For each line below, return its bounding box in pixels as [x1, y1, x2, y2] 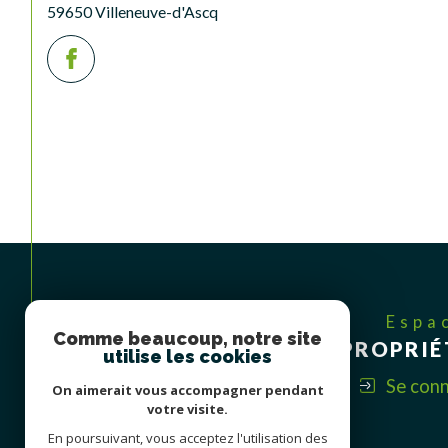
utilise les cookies [103, 346, 272, 367]
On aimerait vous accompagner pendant [51, 381, 324, 399]
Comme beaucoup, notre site [53, 328, 322, 349]
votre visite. [147, 400, 228, 418]
